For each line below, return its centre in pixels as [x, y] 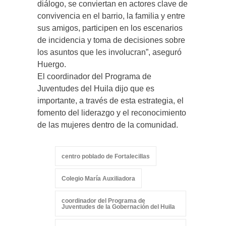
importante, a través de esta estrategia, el [110, 101]
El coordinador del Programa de [94, 76]
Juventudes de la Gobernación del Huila [118, 207]
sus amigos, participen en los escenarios [110, 28]
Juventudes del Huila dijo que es [96, 89]
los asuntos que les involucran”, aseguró [109, 52]
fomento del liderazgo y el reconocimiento [112, 113]
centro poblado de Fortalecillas [106, 156]
